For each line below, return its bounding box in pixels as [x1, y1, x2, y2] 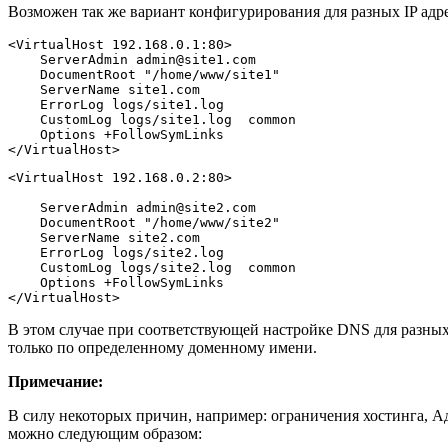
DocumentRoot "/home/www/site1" [8, 66, 280, 82]
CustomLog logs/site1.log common [8, 111, 296, 127]
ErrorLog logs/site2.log [8, 244, 224, 260]
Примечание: [8, 372, 103, 390]
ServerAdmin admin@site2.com [8, 199, 256, 215]
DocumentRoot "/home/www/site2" [8, 214, 280, 230]
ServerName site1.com [8, 81, 200, 97]
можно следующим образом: [8, 424, 202, 442]
